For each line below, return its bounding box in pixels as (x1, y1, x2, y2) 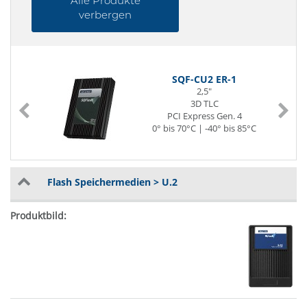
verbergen (79, 8, 132, 21)
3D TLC (190, 97, 219, 110)
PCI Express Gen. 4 (167, 110, 242, 122)
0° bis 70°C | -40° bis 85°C (152, 122, 256, 134)
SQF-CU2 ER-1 (172, 73, 236, 86)
